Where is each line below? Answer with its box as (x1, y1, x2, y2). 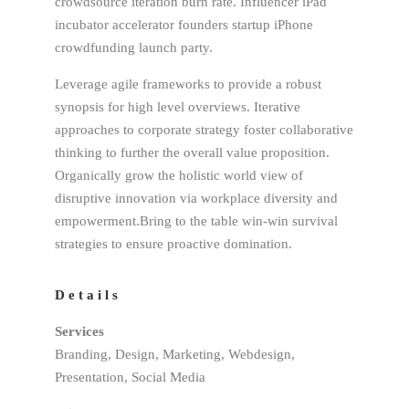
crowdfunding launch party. (55, 40, 213, 55)
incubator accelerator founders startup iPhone (55, 17, 313, 32)
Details (55, 288, 121, 302)
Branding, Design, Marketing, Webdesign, (55, 347, 295, 362)
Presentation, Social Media (55, 370, 205, 384)
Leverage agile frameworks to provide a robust (55, 77, 321, 91)
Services (55, 324, 104, 339)
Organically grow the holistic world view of (55, 168, 303, 183)
